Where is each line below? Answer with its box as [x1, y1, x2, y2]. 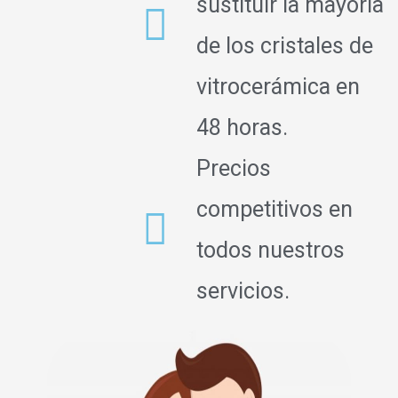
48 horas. [196, 114, 289, 140]
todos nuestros [196, 236, 346, 263]
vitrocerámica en [196, 73, 361, 99]
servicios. [196, 277, 291, 304]
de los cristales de [196, 32, 374, 59]
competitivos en [196, 195, 354, 222]
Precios [196, 155, 272, 181]
